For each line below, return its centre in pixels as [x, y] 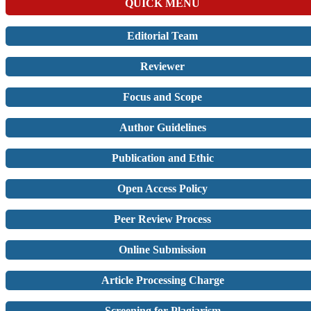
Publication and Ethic [162, 158]
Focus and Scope [162, 96]
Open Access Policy [162, 188]
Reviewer [162, 66]
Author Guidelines [162, 127]
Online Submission [162, 249]
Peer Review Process [162, 219]
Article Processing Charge [162, 280]
